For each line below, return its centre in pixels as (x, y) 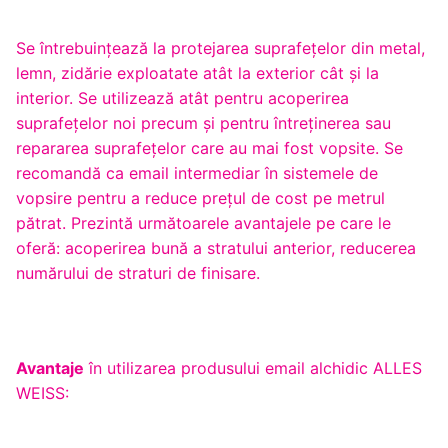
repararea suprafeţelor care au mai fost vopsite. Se (209, 148)
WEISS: (42, 393)
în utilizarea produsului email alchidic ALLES (253, 368)
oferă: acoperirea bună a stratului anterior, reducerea (216, 248)
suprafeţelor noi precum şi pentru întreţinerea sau (203, 123)
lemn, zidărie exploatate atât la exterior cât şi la (197, 73)
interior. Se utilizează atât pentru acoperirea (182, 98)
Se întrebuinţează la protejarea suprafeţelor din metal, (220, 48)
